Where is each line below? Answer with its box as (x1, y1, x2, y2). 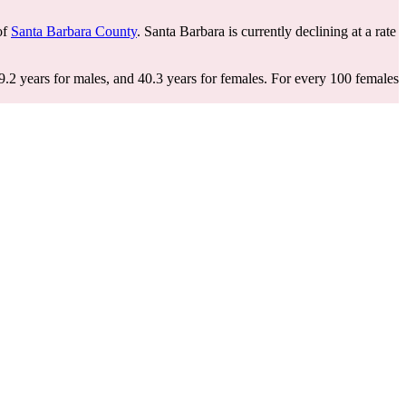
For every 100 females (271, 71, 399, 86)
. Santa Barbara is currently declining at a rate (137, 24, 396, 39)
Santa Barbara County (11, 24, 137, 39)
